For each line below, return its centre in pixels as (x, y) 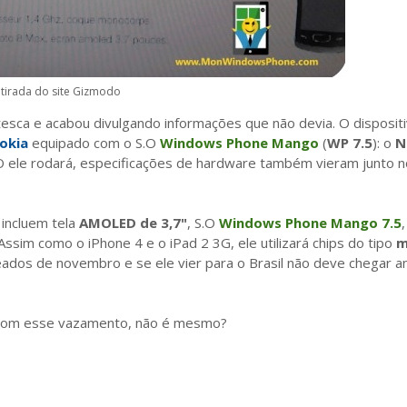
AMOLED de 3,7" (133, 222)
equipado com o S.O (94, 142)
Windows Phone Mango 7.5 (310, 222)
